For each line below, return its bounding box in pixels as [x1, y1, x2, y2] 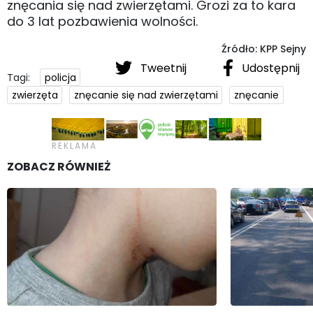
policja [44, 70, 76, 85]
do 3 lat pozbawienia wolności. [7, 12, 198, 30]
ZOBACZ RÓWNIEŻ [7, 158, 111, 175]
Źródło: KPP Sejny [221, 41, 306, 56]
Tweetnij [138, 59, 189, 76]
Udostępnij [239, 59, 300, 76]
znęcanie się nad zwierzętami [73, 88, 218, 103]
